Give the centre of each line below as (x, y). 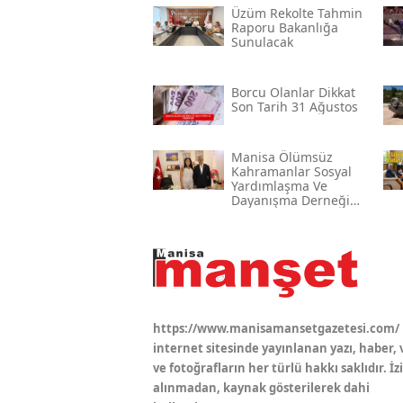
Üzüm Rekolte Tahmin (296, 13)
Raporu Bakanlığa (284, 27)
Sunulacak (262, 41)
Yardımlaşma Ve (279, 185)
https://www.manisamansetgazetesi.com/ (276, 329)
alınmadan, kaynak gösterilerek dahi (261, 388)
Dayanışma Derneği (290, 200)
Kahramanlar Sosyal (291, 171)
